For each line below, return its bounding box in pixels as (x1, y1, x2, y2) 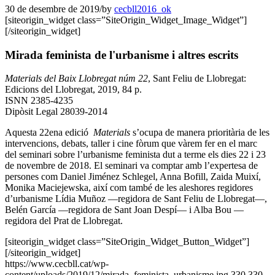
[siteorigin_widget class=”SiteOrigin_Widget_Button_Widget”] (5, 236, 249, 247)
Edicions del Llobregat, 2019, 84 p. (5, 84, 142, 95)
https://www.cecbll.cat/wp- (5, 258, 109, 269)
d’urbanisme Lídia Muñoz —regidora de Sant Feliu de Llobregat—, (5, 193, 267, 204)
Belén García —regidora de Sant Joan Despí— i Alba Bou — (5, 204, 244, 215)
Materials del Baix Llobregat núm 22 (5, 73, 148, 84)
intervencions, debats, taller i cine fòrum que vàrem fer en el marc (5, 138, 257, 149)
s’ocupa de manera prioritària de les (130, 127, 269, 138)
